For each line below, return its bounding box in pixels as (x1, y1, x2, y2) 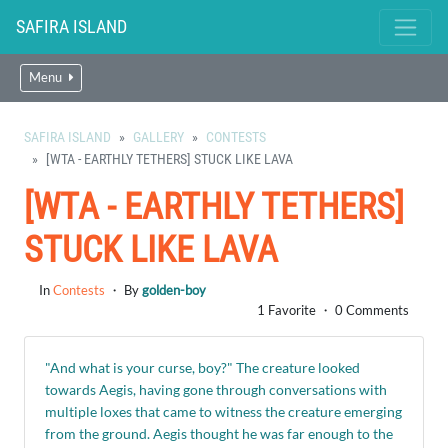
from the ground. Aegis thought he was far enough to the (45, 425, 393, 442)
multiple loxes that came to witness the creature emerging (45, 403, 402, 420)
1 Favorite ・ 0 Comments (257, 302, 409, 318)
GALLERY (133, 129, 184, 145)
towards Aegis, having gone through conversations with (45, 381, 387, 398)
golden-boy (142, 282, 206, 298)
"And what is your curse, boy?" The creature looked (45, 359, 360, 376)
